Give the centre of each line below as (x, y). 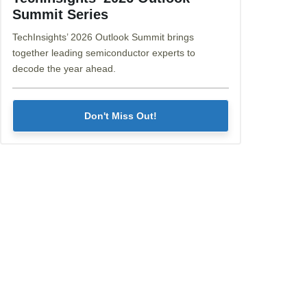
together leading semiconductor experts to (104, 53)
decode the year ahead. (64, 69)
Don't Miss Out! (120, 116)
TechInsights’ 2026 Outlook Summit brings (103, 37)
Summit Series (60, 15)
